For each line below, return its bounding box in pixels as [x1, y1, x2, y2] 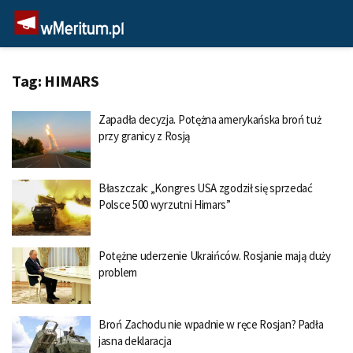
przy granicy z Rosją [98, 128, 191, 143]
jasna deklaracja [98, 333, 172, 348]
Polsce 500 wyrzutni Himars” [98, 196, 231, 212]
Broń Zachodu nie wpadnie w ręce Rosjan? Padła [98, 316, 324, 332]
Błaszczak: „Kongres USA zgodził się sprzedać [98, 180, 313, 195]
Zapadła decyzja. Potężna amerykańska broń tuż [98, 112, 321, 127]
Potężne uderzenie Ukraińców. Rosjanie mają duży [98, 248, 331, 263]
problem [98, 265, 137, 280]
